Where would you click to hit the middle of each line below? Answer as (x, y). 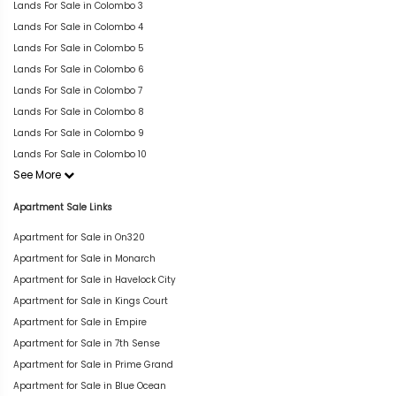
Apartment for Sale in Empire (80, 322)
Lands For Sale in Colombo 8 (79, 112)
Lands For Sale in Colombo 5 (79, 48)
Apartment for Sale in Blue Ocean (90, 385)
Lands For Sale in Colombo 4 (78, 27)
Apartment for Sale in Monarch (84, 258)
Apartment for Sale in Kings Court (91, 301)
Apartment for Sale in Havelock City (95, 279)
